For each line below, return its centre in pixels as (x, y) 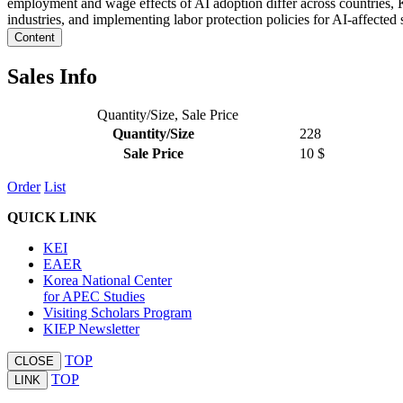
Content (35, 38)
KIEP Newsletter (91, 329)
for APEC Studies (94, 297)
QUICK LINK (52, 218)
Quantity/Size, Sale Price (167, 115)
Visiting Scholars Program (117, 313)
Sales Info (52, 77)
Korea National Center (107, 281)
